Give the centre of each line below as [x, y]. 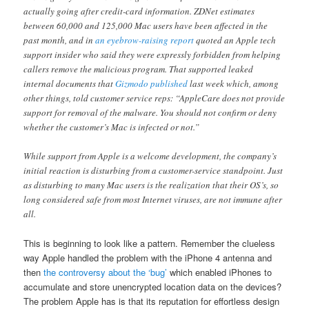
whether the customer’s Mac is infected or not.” [112, 127]
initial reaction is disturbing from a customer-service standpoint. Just [153, 171]
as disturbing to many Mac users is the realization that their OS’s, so [151, 185]
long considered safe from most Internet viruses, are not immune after [153, 200]
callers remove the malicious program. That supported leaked [139, 69]
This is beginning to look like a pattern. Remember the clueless [150, 243]
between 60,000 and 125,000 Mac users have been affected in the [146, 26]
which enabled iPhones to [220, 272]
